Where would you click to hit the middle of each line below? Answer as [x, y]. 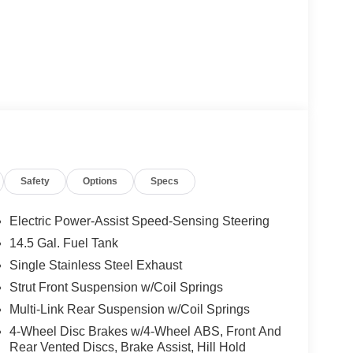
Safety [35, 182]
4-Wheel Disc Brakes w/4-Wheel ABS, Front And [145, 332]
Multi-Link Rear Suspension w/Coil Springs [129, 310]
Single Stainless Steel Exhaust [95, 266]
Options [100, 182]
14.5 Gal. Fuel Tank [63, 243]
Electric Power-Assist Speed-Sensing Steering [139, 221]
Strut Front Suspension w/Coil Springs [116, 288]
